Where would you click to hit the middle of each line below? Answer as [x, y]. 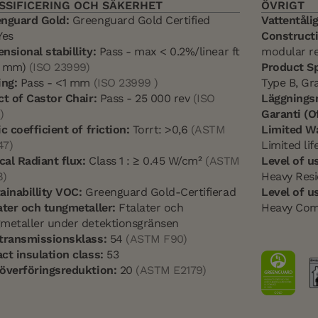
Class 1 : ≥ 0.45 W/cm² [145, 161]
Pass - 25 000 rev [145, 99]
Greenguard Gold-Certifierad [159, 192]
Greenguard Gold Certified [139, 21]
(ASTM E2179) [171, 270]
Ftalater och [149, 208]
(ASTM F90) [157, 239]
